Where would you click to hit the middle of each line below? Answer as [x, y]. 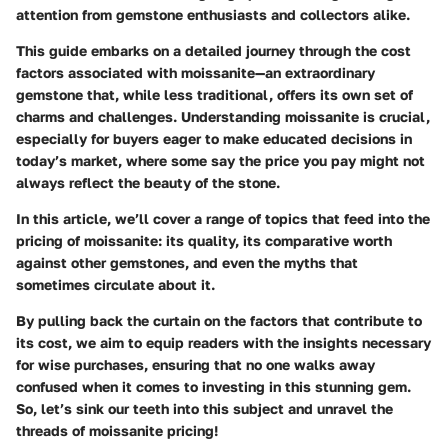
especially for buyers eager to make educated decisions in [214, 138]
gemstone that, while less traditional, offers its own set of [214, 94]
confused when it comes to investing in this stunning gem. [213, 386]
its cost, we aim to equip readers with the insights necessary [223, 342]
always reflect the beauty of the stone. [148, 182]
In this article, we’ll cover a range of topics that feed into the [223, 218]
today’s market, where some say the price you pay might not [220, 160]
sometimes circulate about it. [115, 284]
